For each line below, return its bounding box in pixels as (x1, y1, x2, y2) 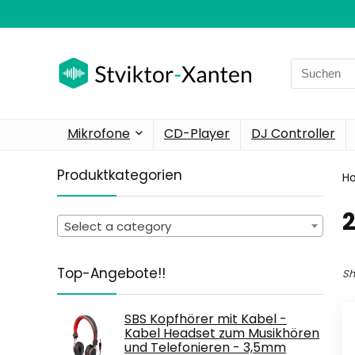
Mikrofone (67, 124, 130, 143)
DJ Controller (251, 124, 335, 143)
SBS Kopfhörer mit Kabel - (124, 309, 287, 328)
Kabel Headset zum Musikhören (124, 323, 319, 342)
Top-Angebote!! (57, 263, 166, 283)
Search (290, 58, 331, 75)
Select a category (64, 217, 171, 235)
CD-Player (164, 124, 230, 143)
